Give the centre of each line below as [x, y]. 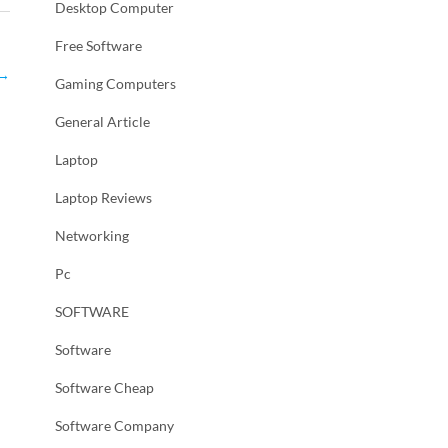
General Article [102, 121]
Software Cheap [104, 387]
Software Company [114, 425]
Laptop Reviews [103, 197]
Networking [92, 235]
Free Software [98, 45]
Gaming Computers [115, 83]
